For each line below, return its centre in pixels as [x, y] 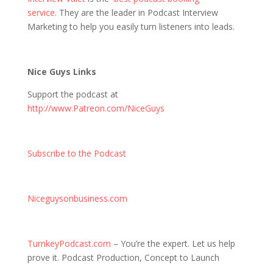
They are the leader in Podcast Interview [137, 12]
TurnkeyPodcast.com [69, 243]
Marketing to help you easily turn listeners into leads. [131, 27]
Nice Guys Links [62, 72]
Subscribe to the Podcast [76, 153]
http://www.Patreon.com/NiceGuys [96, 108]
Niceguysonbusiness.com [77, 198]
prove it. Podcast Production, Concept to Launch [123, 257]
